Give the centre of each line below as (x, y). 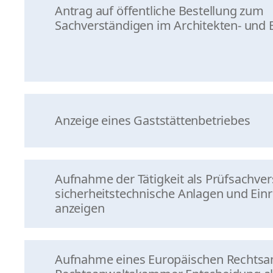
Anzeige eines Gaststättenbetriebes (153, 120)
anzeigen (80, 208)
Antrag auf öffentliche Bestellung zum (159, 11)
